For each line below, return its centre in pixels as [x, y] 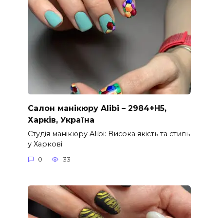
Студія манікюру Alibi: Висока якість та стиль [109, 134]
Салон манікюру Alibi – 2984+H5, [97, 108]
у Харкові [45, 144]
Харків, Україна [61, 120]
